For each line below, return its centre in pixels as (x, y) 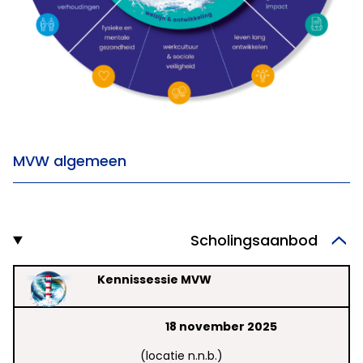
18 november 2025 (221, 327)
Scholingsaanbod (254, 241)
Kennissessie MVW (154, 280)
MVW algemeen (70, 161)
